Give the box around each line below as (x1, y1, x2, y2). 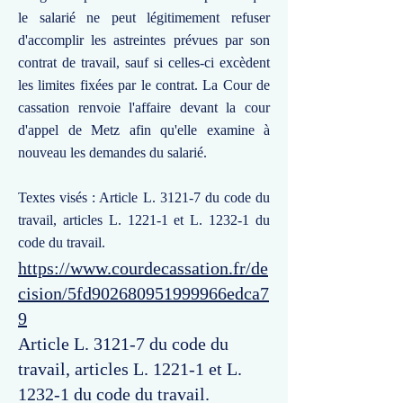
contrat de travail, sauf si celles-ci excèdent (18, 55, 270, 70)
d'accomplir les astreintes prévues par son (18, 32, 270, 48)
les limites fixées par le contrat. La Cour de (18, 77, 270, 93)
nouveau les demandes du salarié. (18, 145, 207, 160)
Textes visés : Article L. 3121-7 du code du (18, 190, 270, 205)
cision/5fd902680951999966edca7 (18, 283, 269, 303)
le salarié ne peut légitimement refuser (18, 10, 270, 25)
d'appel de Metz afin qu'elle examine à (18, 122, 270, 138)
